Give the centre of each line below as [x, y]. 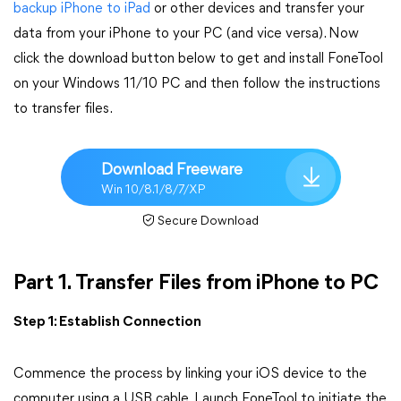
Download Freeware [171, 170]
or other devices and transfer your [257, 9]
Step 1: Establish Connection [107, 322]
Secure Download [208, 222]
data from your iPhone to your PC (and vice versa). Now [186, 34]
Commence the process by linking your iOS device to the [190, 374]
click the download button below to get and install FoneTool [198, 59]
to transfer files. [63, 109]
